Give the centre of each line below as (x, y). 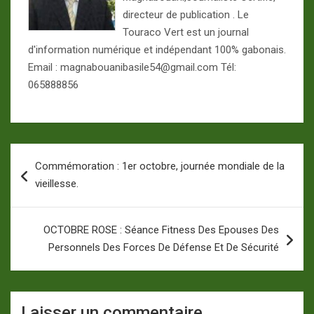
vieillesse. (57, 184)
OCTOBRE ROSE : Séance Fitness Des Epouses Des (161, 230)
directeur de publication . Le (186, 15)
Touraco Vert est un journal (186, 33)
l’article (40, 199)
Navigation (53, 154)
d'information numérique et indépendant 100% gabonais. (157, 50)
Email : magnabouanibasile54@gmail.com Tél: (132, 68)
